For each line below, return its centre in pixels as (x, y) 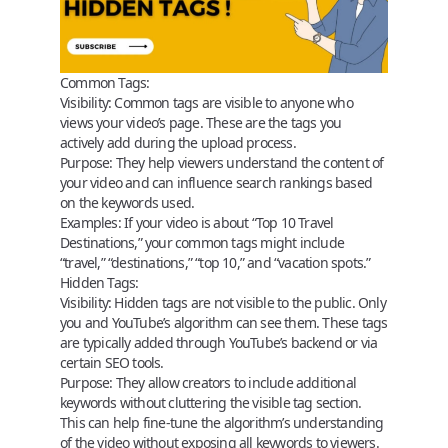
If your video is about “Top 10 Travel (227, 222)
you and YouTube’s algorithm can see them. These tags (224, 322)
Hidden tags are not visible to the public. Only (248, 302)
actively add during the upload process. (178, 142)
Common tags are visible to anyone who (232, 102)
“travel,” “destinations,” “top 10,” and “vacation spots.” (215, 262)
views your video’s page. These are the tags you (201, 122)
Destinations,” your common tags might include (202, 242)
